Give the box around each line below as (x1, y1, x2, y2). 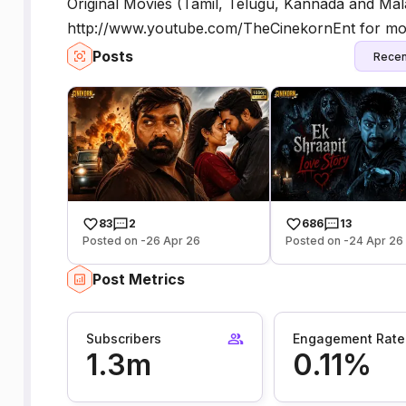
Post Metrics (92, 269, 185, 288)
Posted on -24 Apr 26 (285, 233, 404, 247)
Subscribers (85, 331, 161, 347)
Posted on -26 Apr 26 (82, 233, 200, 247)
